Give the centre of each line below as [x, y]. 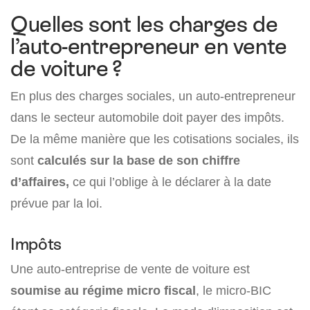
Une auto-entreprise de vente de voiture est [130, 269]
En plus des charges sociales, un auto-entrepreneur [153, 96]
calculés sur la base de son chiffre [139, 161]
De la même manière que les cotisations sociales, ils [155, 139]
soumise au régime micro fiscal [103, 291]
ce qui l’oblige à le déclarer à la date [170, 182]
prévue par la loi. [56, 203]
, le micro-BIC [234, 291]
